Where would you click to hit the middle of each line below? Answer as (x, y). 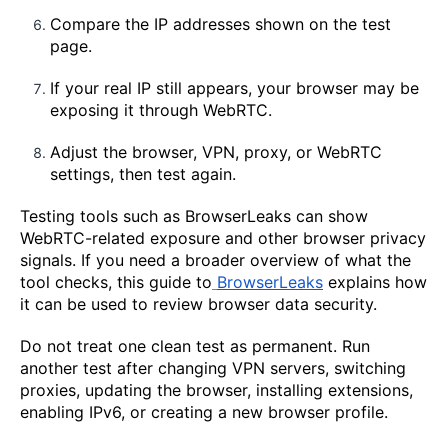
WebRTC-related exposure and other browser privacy (223, 238)
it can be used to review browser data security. (198, 304)
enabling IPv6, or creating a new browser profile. (204, 412)
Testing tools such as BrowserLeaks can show (194, 216)
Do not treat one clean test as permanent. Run (195, 346)
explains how (375, 282)
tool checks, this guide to (116, 282)
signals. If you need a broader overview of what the (215, 260)
